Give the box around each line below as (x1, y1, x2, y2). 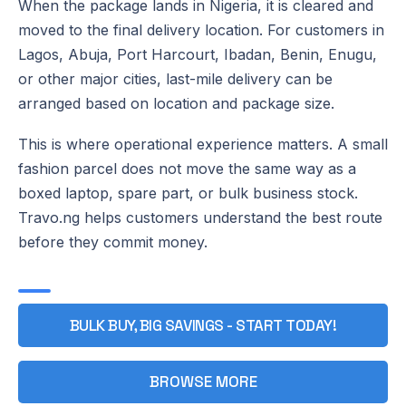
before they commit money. (18, 232, 208, 251)
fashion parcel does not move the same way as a (18, 159, 356, 178)
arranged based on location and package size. (18, 93, 334, 112)
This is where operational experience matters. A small (18, 134, 388, 153)
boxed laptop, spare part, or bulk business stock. (18, 183, 358, 202)
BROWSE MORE (149, 371, 257, 391)
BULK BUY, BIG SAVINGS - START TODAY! (69, 314, 337, 335)
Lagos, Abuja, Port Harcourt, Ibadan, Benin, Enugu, (18, 44, 377, 63)
